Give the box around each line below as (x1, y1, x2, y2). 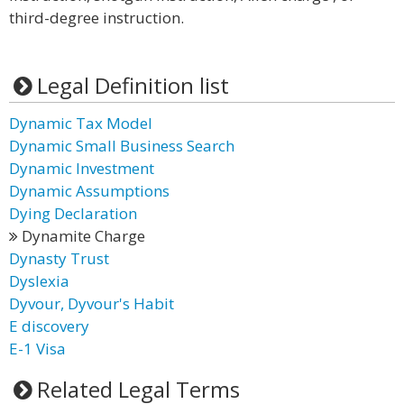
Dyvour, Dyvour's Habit (9, 293, 174, 314)
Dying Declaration (9, 203, 137, 224)
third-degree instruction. (9, 7, 184, 28)
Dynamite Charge (18, 225, 145, 246)
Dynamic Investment (9, 158, 154, 179)
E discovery (9, 316, 89, 336)
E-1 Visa (9, 338, 66, 359)
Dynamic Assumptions (9, 180, 170, 201)
